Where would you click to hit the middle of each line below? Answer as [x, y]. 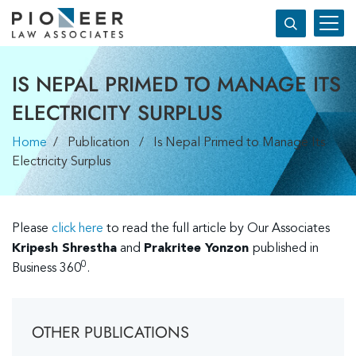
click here [77, 229]
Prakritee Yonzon [196, 249]
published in [286, 249]
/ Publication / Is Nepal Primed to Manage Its [186, 143]
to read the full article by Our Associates [217, 229]
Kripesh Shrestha [64, 249]
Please [32, 229]
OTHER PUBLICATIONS [110, 333]
